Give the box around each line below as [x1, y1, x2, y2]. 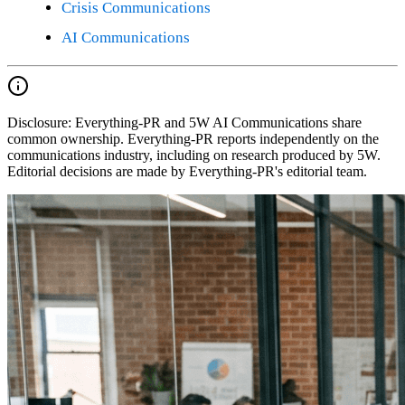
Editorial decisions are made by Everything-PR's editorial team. [7, 163, 367, 179]
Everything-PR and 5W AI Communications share [75, 114, 362, 130]
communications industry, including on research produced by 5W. [7, 146, 381, 163]
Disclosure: [7, 114, 71, 130]
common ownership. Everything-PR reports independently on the [7, 130, 379, 146]
